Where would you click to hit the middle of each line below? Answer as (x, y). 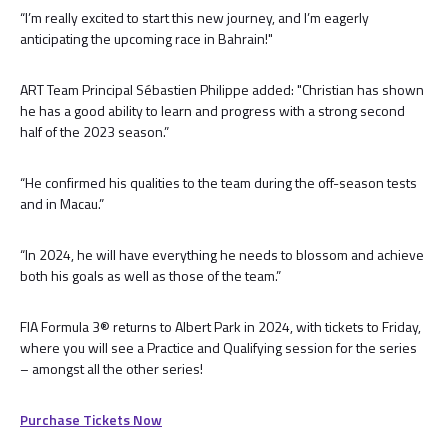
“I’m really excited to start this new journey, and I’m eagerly (194, 17)
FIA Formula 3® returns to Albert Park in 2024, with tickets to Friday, (220, 326)
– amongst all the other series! (111, 368)
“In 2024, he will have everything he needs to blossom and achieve (222, 254)
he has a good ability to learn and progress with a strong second (212, 110)
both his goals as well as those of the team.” (150, 275)
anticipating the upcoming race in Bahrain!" (146, 38)
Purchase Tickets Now (91, 419)
